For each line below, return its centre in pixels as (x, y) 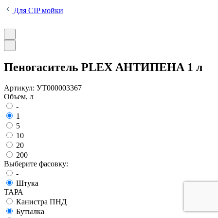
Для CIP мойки (37, 10)
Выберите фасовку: (36, 163)
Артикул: (20, 88)
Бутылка (30, 211)
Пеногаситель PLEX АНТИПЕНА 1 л (103, 67)
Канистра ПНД (41, 201)
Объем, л (19, 96)
